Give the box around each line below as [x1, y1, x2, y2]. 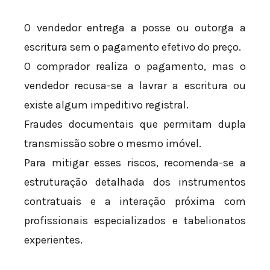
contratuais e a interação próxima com [24, 194, 246, 208]
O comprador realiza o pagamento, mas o [24, 59, 246, 73]
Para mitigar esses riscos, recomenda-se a [24, 155, 246, 169]
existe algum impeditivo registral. [24, 98, 189, 111]
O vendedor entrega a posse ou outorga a [24, 20, 246, 34]
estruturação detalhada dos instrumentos [24, 175, 246, 189]
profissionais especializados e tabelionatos [24, 213, 246, 227]
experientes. [24, 233, 83, 246]
